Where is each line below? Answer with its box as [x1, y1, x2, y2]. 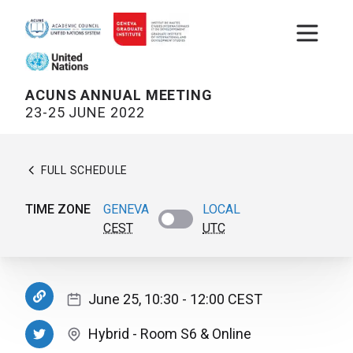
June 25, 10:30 [88, 291, 179, 308]
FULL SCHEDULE [41, 164, 128, 177]
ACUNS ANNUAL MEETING [25, 87, 213, 104]
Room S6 [140, 325, 197, 343]
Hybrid [88, 325, 129, 343]
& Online [200, 325, 251, 343]
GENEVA [103, 202, 149, 217]
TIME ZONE [25, 202, 91, 217]
